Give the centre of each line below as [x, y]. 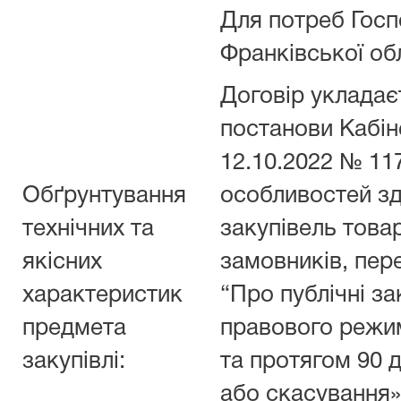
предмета [74, 328]
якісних [62, 262]
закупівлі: [74, 362]
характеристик [102, 295]
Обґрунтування [104, 196]
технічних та [88, 229]
